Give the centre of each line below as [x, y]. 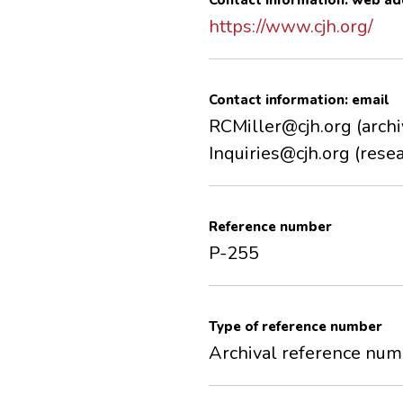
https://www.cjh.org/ [291, 27]
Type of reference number [296, 327]
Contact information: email [299, 100]
